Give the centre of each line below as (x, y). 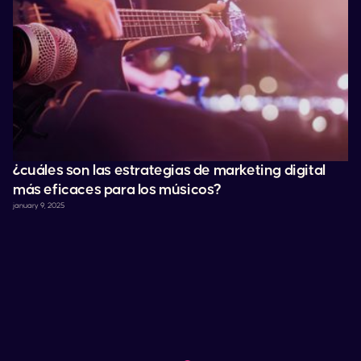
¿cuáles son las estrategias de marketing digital (169, 170)
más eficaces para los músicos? (118, 190)
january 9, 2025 (39, 205)
